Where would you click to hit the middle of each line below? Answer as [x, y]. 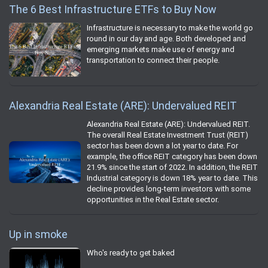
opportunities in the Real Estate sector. [153, 199]
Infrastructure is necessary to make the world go [170, 28]
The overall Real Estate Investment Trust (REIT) [167, 135]
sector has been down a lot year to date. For [162, 145]
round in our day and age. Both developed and [166, 38]
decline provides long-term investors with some [169, 188]
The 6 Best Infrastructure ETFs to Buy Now [113, 9]
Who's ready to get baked [131, 252]
